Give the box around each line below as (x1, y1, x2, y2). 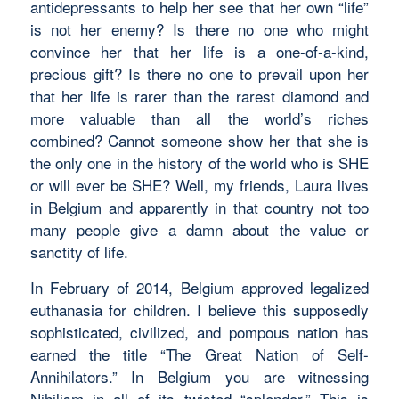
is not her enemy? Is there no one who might (29, 18, 370, 41)
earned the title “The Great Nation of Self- (29, 342, 370, 365)
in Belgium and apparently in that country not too (29, 196, 370, 219)
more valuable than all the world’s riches (29, 107, 370, 130)
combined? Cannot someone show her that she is (29, 129, 370, 152)
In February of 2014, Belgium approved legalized (29, 275, 370, 298)
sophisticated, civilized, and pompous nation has (29, 320, 370, 343)
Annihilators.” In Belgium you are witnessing (29, 364, 370, 387)
